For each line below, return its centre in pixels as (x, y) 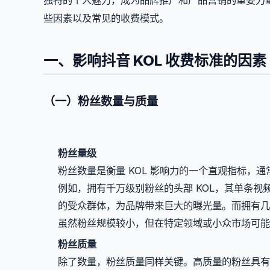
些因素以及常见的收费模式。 (106, 18)
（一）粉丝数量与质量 (101, 101)
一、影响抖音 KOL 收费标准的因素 (155, 60)
